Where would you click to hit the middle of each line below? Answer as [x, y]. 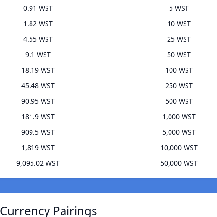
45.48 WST [38, 86]
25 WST [179, 39]
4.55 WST [38, 39]
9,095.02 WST [38, 163]
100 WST [179, 70]
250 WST [179, 86]
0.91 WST [38, 8]
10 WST [179, 24]
